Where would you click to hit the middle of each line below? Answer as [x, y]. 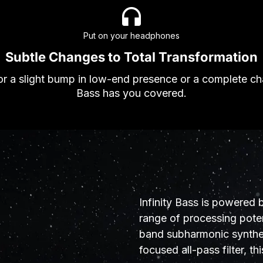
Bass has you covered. [131, 93]
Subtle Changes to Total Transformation [131, 57]
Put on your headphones [131, 35]
